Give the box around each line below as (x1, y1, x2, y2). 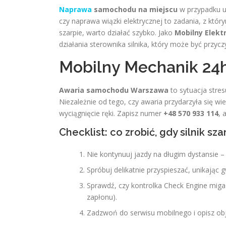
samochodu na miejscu (92, 5, 178, 14)
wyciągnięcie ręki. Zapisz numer (59, 108, 163, 118)
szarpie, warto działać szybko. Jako (59, 28, 175, 37)
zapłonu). (87, 192, 117, 202)
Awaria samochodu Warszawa (59, 85, 168, 95)
